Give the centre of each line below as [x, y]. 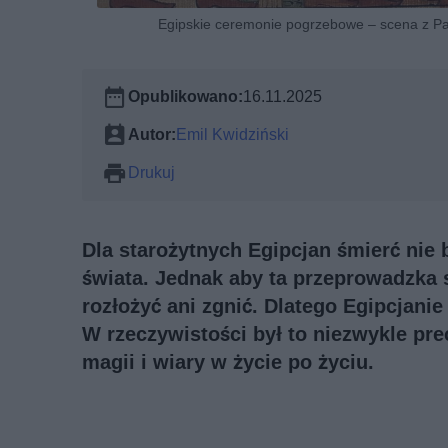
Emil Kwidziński [232, 134]
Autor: [152, 134]
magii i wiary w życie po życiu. [228, 361]
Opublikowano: [185, 96]
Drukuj [151, 172]
